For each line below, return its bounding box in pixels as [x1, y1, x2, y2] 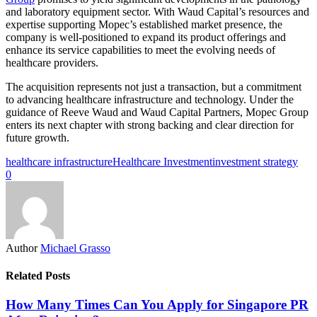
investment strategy [212, 155, 298, 168]
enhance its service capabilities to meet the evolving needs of [6, 43, 275, 56]
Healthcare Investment [113, 155, 212, 168]
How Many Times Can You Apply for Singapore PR [6, 297, 309, 313]
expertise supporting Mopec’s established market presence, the [6, 18, 282, 30]
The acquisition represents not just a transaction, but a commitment [6, 80, 301, 93]
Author [6, 241, 38, 254]
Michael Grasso [40, 241, 110, 254]
